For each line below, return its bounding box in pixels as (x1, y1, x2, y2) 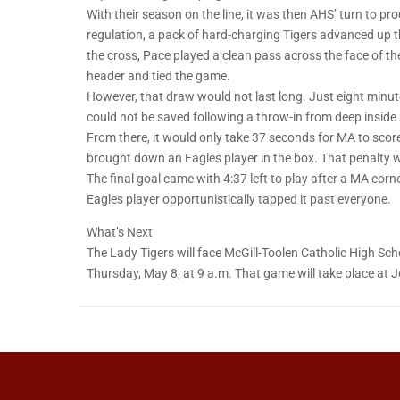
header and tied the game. (87, 69, 230, 84)
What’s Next (87, 225, 153, 240)
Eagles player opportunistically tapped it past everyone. (87, 192, 391, 207)
